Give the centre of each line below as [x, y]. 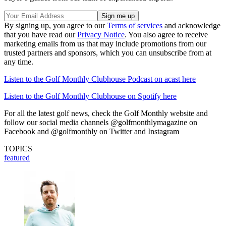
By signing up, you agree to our [55, 26]
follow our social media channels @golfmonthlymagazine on [101, 123]
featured [17, 158]
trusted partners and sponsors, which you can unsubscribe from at [108, 53]
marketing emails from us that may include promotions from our [105, 44]
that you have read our [41, 35]
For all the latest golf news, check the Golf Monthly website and [106, 114]
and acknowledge [192, 26]
